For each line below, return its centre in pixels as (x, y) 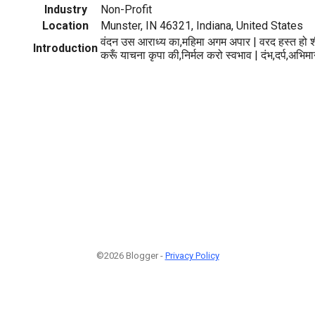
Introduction (65, 48)
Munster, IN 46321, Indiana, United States (202, 25)
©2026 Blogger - (130, 256)
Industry (65, 9)
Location (65, 25)
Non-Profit (126, 9)
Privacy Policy (192, 256)
